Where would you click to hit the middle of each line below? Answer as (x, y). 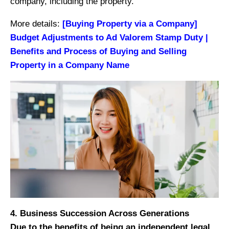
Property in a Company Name (70, 65)
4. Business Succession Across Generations (100, 214)
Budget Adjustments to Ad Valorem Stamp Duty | (109, 37)
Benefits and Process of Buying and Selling (98, 51)
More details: (36, 24)
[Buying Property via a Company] (130, 24)
